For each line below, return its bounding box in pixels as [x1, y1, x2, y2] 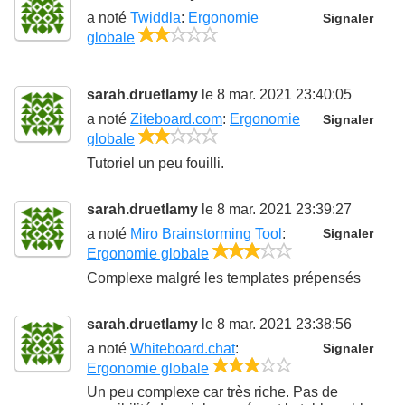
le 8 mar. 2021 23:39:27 [198, 201, 352, 217]
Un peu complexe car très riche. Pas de [87, 384, 338, 400]
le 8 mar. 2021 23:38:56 [198, 316, 352, 332]
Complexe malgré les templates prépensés [87, 269, 361, 286]
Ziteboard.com [130, 111, 222, 127]
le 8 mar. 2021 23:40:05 [198, 87, 352, 103]
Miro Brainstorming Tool [130, 225, 282, 241]
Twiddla [130, 10, 181, 26]
